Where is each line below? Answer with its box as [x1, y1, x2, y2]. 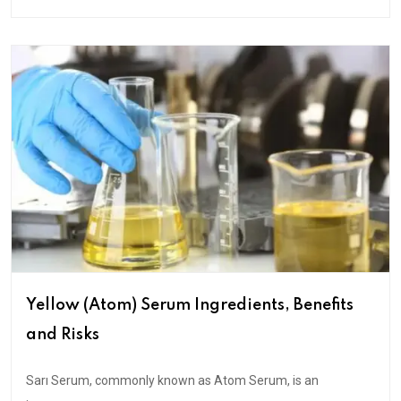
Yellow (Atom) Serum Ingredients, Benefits [26, 296, 354, 313]
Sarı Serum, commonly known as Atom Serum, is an [26, 372, 319, 388]
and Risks [26, 326, 99, 343]
